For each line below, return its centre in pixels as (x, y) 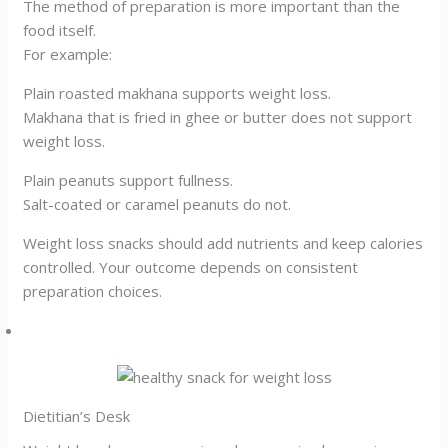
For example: (68, 54)
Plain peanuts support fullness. (128, 180)
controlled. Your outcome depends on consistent (191, 267)
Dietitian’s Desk (77, 415)
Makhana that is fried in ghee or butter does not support (218, 117)
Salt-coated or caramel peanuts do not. (157, 204)
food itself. (60, 30)
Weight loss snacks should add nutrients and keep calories (223, 243)
